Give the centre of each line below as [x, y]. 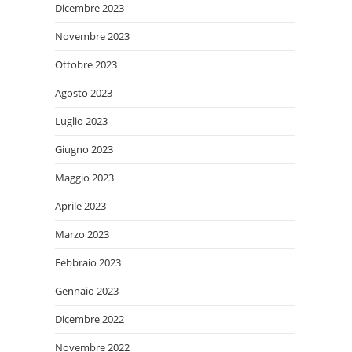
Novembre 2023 [92, 36]
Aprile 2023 [81, 206]
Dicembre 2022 [90, 319]
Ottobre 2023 [86, 64]
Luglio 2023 [81, 121]
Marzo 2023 [82, 234]
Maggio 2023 [84, 178]
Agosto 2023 [84, 93]
